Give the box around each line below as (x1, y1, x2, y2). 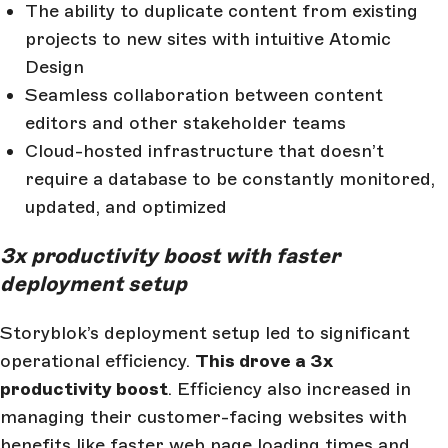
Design (25, 56, 84, 79)
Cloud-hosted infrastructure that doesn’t (25, 140, 384, 163)
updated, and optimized (25, 196, 227, 219)
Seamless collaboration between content (25, 84, 383, 107)
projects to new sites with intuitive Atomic (25, 28, 391, 51)
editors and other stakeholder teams (25, 112, 346, 135)
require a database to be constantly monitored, (25, 168, 435, 191)
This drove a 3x (195, 350, 333, 373)
